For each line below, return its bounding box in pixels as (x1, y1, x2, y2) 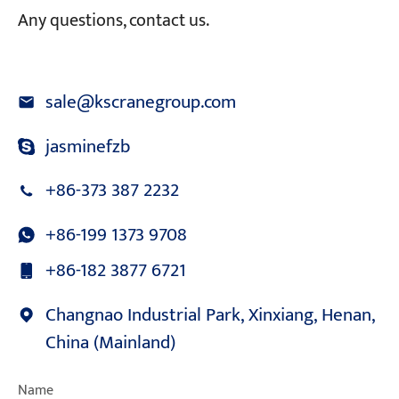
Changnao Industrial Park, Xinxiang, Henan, (45, 299, 376, 331)
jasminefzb (45, 130, 131, 162)
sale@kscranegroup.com (45, 86, 237, 118)
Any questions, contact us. (17, 5, 209, 36)
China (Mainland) (45, 327, 176, 359)
